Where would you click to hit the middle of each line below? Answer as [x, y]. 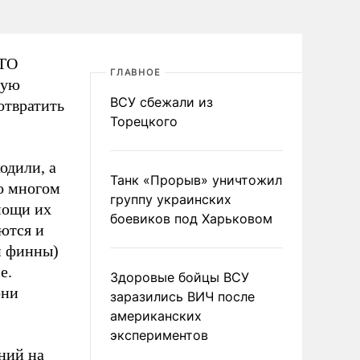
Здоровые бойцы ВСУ [180, 277]
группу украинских [171, 199]
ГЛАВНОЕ [136, 72]
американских [156, 316]
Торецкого [144, 121]
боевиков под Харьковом [191, 219]
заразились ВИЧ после [182, 297]
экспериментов [159, 335]
